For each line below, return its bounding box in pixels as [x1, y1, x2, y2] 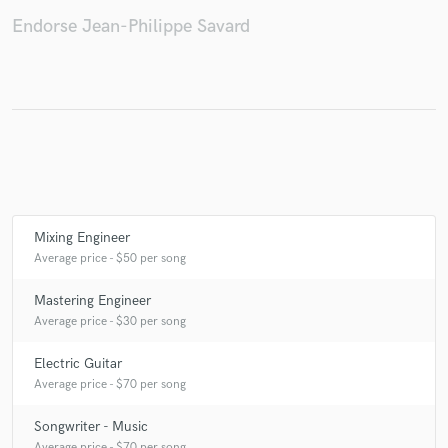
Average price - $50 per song [34, 250, 186, 266]
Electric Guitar [34, 354, 122, 372]
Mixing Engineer [34, 228, 130, 246]
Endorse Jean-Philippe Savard [12, 14, 250, 38]
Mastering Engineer [34, 291, 151, 309]
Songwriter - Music [34, 417, 148, 435]
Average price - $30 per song [34, 313, 186, 329]
